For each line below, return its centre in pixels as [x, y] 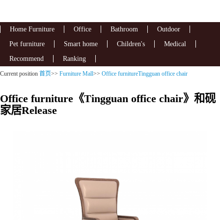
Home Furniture [32, 29]
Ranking [74, 58]
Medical [175, 44]
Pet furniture [27, 44]
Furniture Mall [76, 73]
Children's [131, 44]
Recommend [27, 58]
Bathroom [124, 29]
